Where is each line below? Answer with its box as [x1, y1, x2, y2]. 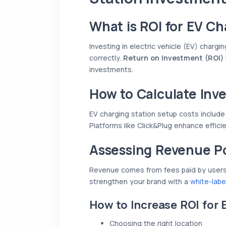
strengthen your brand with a [89, 176, 190, 186]
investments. [89, 64, 133, 74]
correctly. [89, 52, 123, 63]
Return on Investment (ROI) [123, 52, 223, 63]
